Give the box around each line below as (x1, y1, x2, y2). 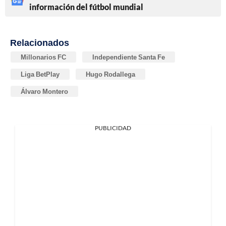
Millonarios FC (21, 52, 66, 61)
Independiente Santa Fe (92, 52, 165, 61)
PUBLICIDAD (95, 124, 131, 132)
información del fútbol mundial (29, 2, 143, 12)
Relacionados (10, 36, 69, 48)
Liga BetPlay (21, 70, 60, 78)
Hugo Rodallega (86, 70, 135, 78)
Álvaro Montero (21, 87, 68, 95)
